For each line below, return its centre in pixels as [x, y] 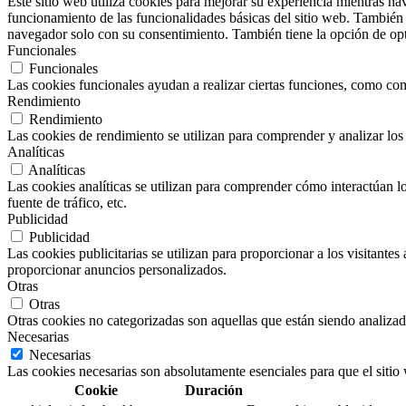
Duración [214, 391]
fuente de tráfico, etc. [67, 203]
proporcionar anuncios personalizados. [117, 270]
